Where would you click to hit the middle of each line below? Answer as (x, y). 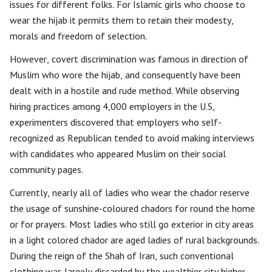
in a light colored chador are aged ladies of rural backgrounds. (134, 240)
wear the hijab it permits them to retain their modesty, (122, 20)
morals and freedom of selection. (78, 36)
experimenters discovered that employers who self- (116, 122)
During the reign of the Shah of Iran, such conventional (122, 256)
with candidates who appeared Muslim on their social (118, 154)
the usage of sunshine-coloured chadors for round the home (132, 209)
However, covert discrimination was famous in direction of (129, 59)
